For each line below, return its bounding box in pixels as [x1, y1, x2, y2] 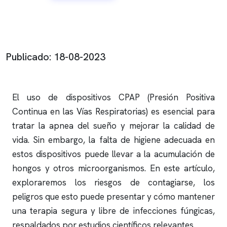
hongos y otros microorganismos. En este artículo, [12, 163, 215, 174]
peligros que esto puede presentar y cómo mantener [12, 191, 215, 202]
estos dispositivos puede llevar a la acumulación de [12, 148, 215, 160]
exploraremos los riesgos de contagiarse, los [12, 177, 215, 188]
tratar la [12, 120, 49, 131]
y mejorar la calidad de [117, 120, 215, 131]
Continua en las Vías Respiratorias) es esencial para [12, 106, 215, 117]
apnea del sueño [49, 120, 117, 131]
